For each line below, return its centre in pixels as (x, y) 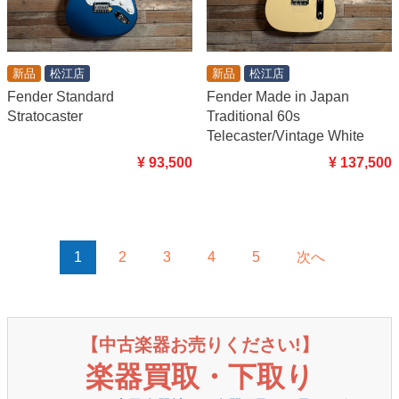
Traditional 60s (253, 117)
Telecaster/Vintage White (285, 136)
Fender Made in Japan (278, 97)
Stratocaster (45, 117)
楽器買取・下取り (199, 377)
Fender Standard (61, 97)
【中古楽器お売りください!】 (199, 345)
